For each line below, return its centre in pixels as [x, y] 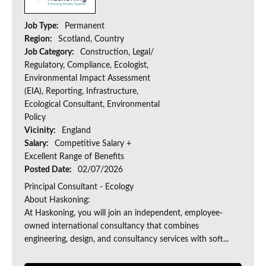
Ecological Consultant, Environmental [92, 105]
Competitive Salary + [93, 144]
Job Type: [42, 26]
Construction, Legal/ [117, 53]
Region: [39, 39]
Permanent [85, 26]
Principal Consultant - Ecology [79, 187]
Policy [35, 118]
